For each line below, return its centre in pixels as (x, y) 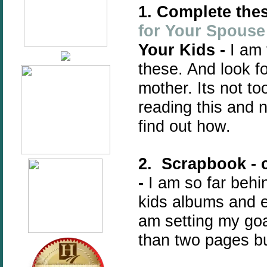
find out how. (187, 126)
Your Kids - (184, 50)
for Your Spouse (202, 31)
